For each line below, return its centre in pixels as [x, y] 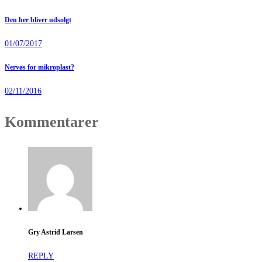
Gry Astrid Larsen [56, 232]
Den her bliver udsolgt [38, 20]
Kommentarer [52, 122]
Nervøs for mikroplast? [39, 67]
